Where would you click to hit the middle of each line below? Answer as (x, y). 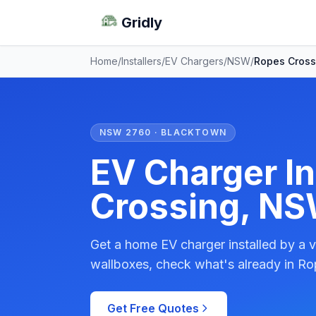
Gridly (142, 23)
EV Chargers (194, 61)
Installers (141, 61)
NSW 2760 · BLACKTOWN (163, 132)
